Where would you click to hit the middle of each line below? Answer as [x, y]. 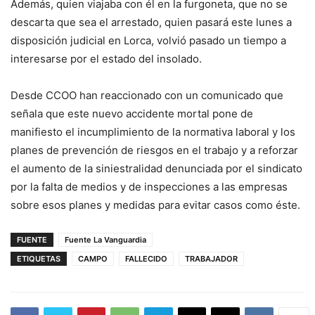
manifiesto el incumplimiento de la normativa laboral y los [153, 131]
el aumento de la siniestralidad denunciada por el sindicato [156, 168]
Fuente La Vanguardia [105, 239]
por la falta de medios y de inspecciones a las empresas [149, 186]
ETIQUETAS [39, 258]
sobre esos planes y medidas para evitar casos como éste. [155, 205]
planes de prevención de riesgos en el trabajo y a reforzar [154, 150]
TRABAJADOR [211, 258]
